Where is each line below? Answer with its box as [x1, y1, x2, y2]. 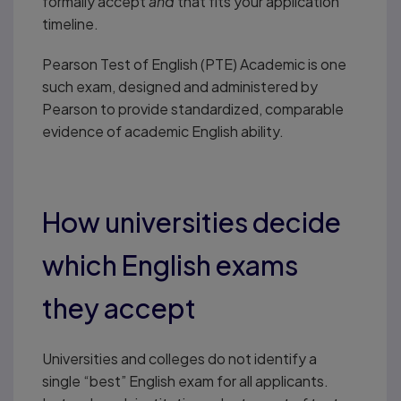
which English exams [42, 247, 298, 282]
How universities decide [42, 204, 341, 239]
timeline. [42, 13, 98, 33]
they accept [42, 290, 196, 325]
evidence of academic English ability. [42, 121, 284, 141]
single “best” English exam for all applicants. [42, 371, 328, 390]
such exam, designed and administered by [42, 76, 318, 96]
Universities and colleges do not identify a [42, 348, 317, 368]
